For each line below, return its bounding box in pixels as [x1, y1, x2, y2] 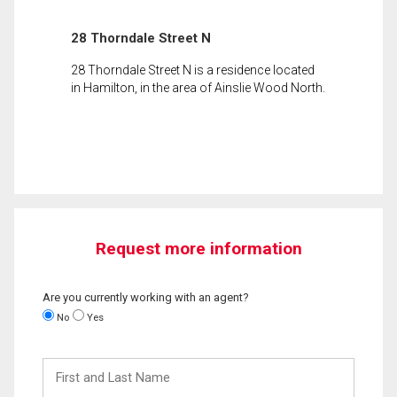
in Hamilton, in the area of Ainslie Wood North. [71, 80, 325, 95]
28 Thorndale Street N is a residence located [71, 62, 315, 77]
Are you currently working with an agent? [43, 290, 249, 304]
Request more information [95, 237, 302, 259]
